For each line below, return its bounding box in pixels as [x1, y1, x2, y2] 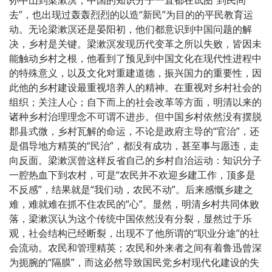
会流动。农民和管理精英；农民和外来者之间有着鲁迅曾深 [9, 240, 262, 254]
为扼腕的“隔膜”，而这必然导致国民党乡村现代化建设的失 [9, 255, 259, 269]
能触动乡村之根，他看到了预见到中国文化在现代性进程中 [9, 51, 262, 65]
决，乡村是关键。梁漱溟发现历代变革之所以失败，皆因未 [9, 36, 262, 50]
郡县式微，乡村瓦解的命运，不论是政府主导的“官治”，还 [9, 124, 259, 138]
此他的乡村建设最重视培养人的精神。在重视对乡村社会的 [9, 80, 262, 94]
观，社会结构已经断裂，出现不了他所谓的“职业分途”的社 [9, 226, 259, 240]
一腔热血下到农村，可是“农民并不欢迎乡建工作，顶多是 [9, 168, 256, 182]
